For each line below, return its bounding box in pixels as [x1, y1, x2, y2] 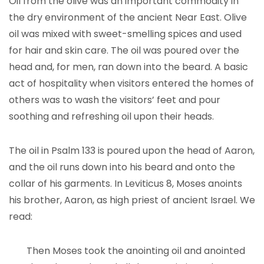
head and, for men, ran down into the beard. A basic [9, 60, 248, 74]
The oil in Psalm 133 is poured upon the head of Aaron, [9, 144, 255, 157]
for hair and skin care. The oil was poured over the [9, 44, 239, 57]
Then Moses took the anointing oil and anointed [27, 244, 245, 258]
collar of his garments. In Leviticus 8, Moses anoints [9, 177, 242, 190]
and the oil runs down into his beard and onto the [9, 160, 235, 174]
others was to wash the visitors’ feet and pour [9, 93, 220, 107]
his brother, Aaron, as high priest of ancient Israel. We [9, 193, 255, 207]
